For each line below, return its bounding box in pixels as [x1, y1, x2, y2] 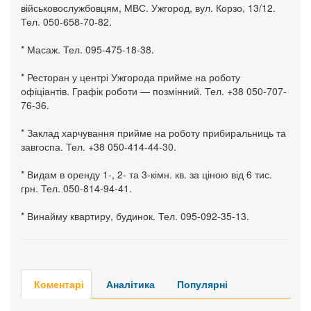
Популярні [177, 276, 228, 291]
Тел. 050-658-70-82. [21, 14, 112, 28]
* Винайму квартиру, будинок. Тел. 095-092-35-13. [21, 208, 249, 223]
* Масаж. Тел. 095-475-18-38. [21, 42, 154, 56]
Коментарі [34, 276, 84, 291]
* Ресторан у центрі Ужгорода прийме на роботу [21, 69, 240, 84]
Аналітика [106, 276, 155, 291]
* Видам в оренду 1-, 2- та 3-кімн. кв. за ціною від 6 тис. [21, 167, 272, 181]
